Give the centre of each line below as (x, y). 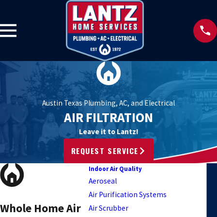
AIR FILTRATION (108, 117)
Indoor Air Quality (115, 169)
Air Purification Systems (128, 194)
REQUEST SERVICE (105, 150)
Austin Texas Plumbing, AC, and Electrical (108, 103)
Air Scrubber (108, 208)
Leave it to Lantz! (108, 132)
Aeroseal (103, 181)
